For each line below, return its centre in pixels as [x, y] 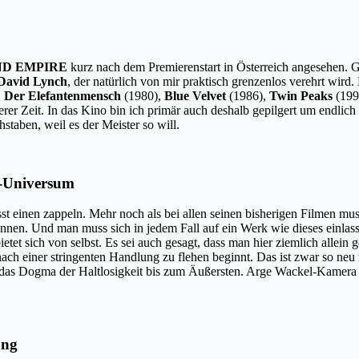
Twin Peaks [301, 95]
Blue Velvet [195, 95]
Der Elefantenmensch [63, 95]
